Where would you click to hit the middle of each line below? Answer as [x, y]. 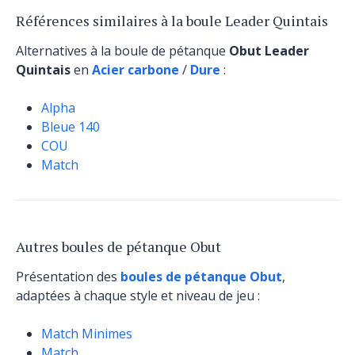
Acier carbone [136, 70]
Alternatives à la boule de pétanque [122, 51]
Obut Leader [269, 51]
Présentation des [68, 277]
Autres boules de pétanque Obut [118, 246]
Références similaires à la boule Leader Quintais [172, 21]
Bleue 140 [71, 127]
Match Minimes [87, 334]
